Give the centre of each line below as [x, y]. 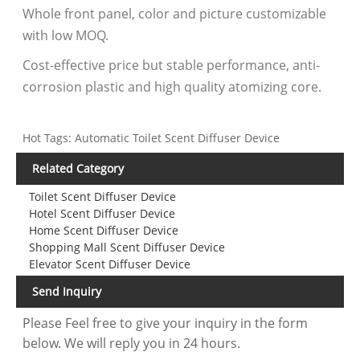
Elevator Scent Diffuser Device [109, 264]
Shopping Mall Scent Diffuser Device [127, 247]
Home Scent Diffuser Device [103, 231]
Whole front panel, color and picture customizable [175, 14]
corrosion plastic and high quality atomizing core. [172, 87]
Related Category [78, 169]
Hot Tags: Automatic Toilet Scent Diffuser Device [151, 138]
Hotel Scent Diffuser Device [102, 214]
